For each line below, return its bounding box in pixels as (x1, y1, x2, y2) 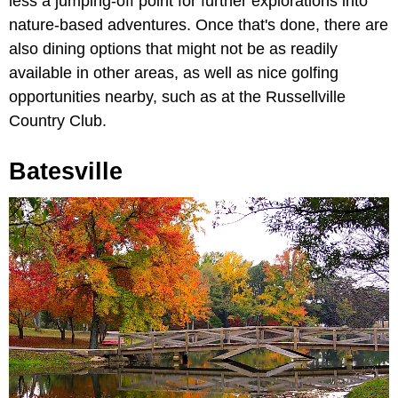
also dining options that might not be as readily (9, 39, 338, 58)
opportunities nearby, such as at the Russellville (9, 87, 346, 106)
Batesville (9, 157, 123, 185)
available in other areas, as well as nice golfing (9, 63, 338, 82)
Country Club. (9, 111, 107, 130)
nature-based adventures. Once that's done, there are (9, 15, 388, 34)
